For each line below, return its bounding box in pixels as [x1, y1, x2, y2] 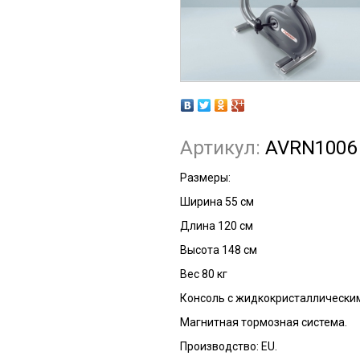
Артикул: [179, 136, 265, 159]
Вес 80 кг [179, 268, 227, 281]
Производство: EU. [179, 340, 277, 354]
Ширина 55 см [179, 195, 254, 209]
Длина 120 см [179, 219, 253, 233]
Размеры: [179, 171, 231, 185]
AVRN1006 [264, 136, 357, 159]
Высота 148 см [179, 243, 257, 257]
